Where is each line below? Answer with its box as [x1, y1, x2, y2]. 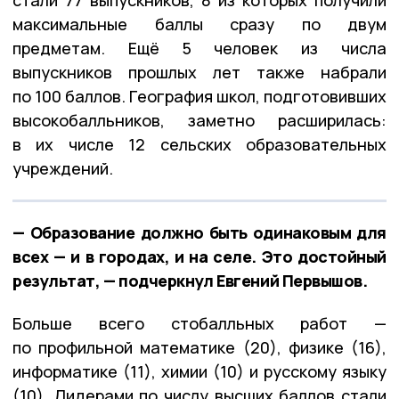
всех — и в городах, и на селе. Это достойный [12, 245, 387, 267]
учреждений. [12, 157, 113, 179]
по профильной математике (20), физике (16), [12, 336, 387, 358]
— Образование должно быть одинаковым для [12, 221, 387, 243]
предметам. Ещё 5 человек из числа [12, 37, 387, 59]
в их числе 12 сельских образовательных [12, 133, 387, 155]
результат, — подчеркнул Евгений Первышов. [12, 269, 368, 291]
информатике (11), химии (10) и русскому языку [12, 360, 387, 382]
